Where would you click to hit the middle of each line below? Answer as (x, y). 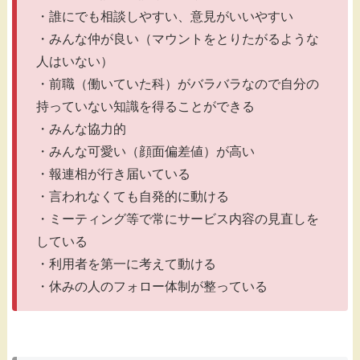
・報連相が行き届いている (113, 174)
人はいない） (75, 62)
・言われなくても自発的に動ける (133, 197)
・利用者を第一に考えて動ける (126, 264)
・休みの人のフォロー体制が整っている (152, 287)
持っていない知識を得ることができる (145, 107)
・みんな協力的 (81, 129)
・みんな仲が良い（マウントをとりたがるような (178, 39)
